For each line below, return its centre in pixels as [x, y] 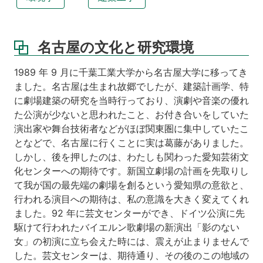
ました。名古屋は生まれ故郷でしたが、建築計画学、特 [131, 87]
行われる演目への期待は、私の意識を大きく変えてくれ [131, 199]
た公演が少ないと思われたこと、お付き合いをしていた [131, 115]
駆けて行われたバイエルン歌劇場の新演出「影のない [127, 227]
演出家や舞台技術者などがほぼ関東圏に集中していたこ [131, 129]
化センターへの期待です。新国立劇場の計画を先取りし [131, 171]
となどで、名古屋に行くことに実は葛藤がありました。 [131, 143]
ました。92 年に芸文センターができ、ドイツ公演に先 [129, 213]
